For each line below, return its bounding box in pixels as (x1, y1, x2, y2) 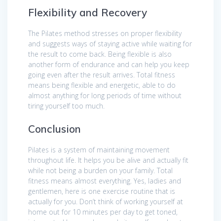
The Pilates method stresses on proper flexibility (28, 28, 182, 38)
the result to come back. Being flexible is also (28, 49, 172, 59)
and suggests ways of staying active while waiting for (28, 38, 192, 48)
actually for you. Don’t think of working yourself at (28, 196, 183, 206)
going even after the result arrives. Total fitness (28, 70, 175, 79)
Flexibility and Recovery (28, 5, 147, 19)
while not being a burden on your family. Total (28, 165, 173, 175)
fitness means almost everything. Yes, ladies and (28, 176, 181, 185)
